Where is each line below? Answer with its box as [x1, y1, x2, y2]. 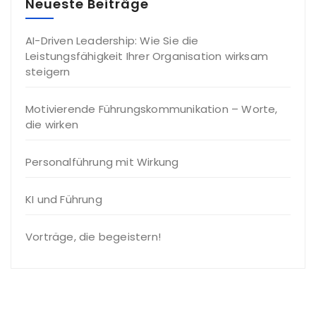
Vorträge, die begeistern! [25, 229, 161, 244]
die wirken [25, 117, 78, 132]
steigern [25, 64, 71, 79]
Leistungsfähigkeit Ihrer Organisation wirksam [25, 49, 269, 63]
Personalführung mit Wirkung [25, 154, 179, 169]
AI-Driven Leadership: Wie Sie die [25, 33, 199, 48]
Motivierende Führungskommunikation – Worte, [25, 102, 278, 116]
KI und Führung [25, 192, 102, 207]
